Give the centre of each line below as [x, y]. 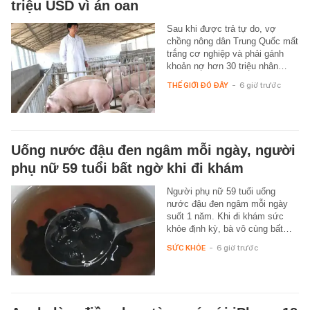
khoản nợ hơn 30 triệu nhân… [227, 66]
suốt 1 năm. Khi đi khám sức [225, 216]
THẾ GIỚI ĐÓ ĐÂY [197, 85]
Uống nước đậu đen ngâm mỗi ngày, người [153, 150]
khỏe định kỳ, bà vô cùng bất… [229, 228]
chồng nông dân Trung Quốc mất [232, 41]
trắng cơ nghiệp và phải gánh [225, 53]
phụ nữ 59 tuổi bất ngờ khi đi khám [127, 168]
